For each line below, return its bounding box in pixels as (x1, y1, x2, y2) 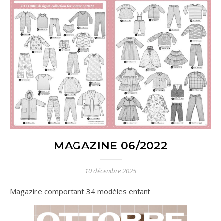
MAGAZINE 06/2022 (54, 139, 167, 153)
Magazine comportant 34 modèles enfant (16, 186, 150, 197)
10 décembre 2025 (85, 166, 136, 176)
